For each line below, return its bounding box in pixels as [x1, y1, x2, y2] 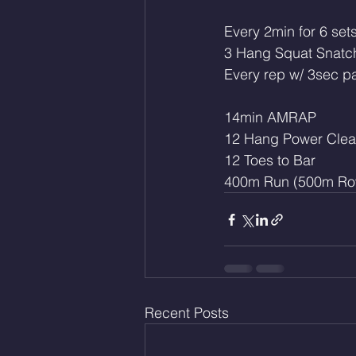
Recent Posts [145, 304, 229, 322]
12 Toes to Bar [224, 151, 319, 169]
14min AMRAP [224, 108, 316, 126]
